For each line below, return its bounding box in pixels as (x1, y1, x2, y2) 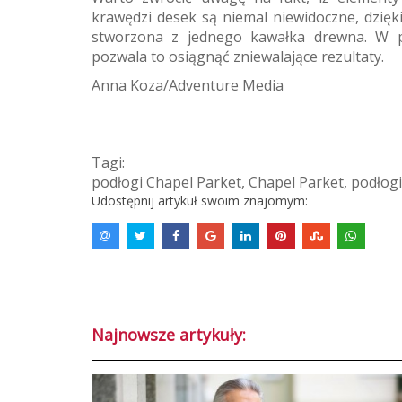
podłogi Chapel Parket (92, 171, 241, 192)
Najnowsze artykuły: (92, 324, 246, 346)
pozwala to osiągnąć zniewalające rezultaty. (92, 46, 384, 66)
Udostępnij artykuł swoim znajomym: (92, 191, 308, 209)
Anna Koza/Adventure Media (92, 74, 284, 95)
